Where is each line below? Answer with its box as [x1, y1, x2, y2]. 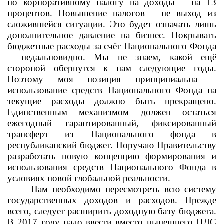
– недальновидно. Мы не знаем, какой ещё [7, 52, 216, 62]
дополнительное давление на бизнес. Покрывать [7, 30, 216, 40]
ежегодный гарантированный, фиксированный [7, 118, 216, 128]
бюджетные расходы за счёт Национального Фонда [7, 41, 216, 51]
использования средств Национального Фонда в [7, 162, 216, 172]
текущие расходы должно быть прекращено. [7, 96, 216, 106]
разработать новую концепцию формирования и [7, 151, 216, 161]
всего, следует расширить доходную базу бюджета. [7, 206, 216, 216]
